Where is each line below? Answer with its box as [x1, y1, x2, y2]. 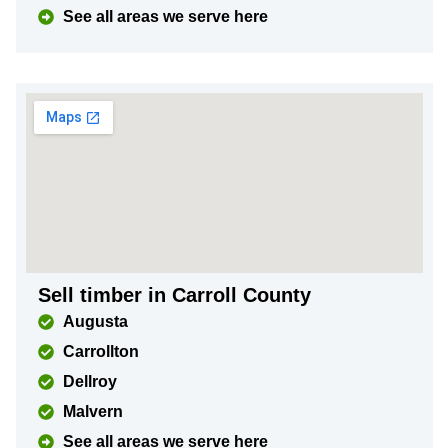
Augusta [63, 313, 128, 330]
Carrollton [63, 343, 139, 360]
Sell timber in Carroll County [38, 284, 311, 306]
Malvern [63, 403, 123, 420]
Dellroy [63, 373, 117, 390]
